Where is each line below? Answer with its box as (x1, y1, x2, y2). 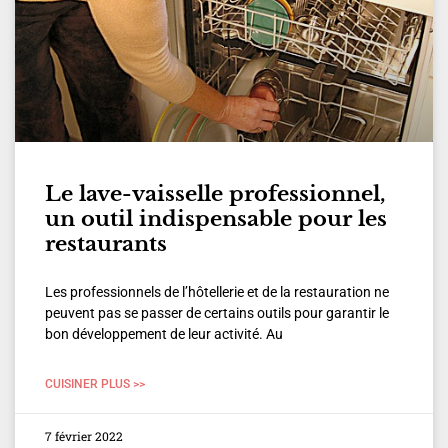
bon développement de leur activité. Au (45, 326, 283, 343)
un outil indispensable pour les (45, 206, 387, 233)
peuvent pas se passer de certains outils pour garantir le (45, 305, 389, 322)
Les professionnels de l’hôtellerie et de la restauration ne (45, 284, 389, 301)
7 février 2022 (45, 428, 123, 445)
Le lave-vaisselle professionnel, (45, 181, 386, 208)
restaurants (45, 231, 167, 258)
